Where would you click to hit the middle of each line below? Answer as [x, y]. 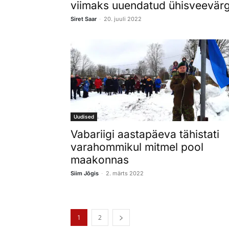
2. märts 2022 [125, 173]
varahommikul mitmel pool [137, 147]
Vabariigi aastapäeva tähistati [145, 134]
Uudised [84, 116]
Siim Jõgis [85, 173]
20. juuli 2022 [123, 19]
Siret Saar [84, 19]
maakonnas [100, 159]
